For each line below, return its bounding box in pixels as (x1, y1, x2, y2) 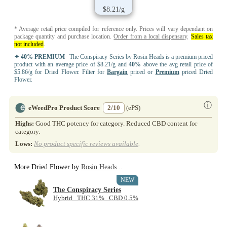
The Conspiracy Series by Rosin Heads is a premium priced (65, 53, 213, 60)
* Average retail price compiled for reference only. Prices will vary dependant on (14, 25, 213, 32)
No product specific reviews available (34, 139, 138, 147)
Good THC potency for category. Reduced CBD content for (35, 119, 197, 127)
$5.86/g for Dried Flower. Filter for (14, 68, 107, 75)
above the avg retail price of (141, 60, 213, 68)
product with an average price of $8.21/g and (14, 60, 129, 68)
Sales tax (191, 32, 213, 40)
